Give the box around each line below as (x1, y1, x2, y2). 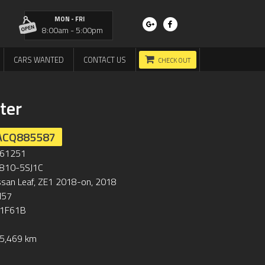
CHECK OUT (158, 56, 190, 65)
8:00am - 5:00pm (41, 24, 103, 36)
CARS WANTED (14, 54, 64, 66)
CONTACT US (83, 54, 126, 66)
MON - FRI (54, 14, 85, 24)
